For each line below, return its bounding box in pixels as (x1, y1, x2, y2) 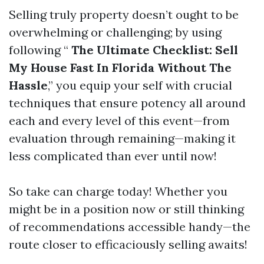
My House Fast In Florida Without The (9, 60, 232, 75)
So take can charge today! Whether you (9, 184, 227, 199)
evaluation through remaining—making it (9, 131, 236, 146)
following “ (9, 42, 68, 57)
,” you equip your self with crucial (48, 78, 232, 93)
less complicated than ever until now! (9, 148, 217, 163)
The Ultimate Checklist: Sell (68, 42, 238, 57)
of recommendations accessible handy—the (9, 219, 250, 234)
